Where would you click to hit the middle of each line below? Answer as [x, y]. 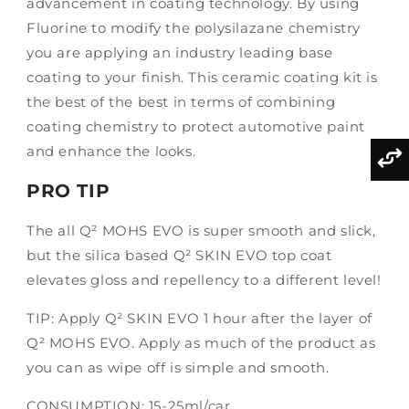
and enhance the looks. [111, 152]
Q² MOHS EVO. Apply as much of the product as [201, 342]
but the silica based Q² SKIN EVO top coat [179, 255]
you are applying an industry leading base [180, 53]
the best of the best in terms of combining [181, 102]
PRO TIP [68, 190]
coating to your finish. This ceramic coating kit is [202, 78]
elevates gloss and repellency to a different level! [204, 279]
